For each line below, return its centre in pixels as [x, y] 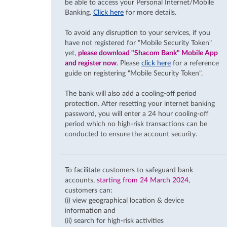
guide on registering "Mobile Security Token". [134, 73]
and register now [91, 63]
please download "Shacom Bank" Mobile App [148, 53]
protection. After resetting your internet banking [140, 104]
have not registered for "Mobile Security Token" [138, 43]
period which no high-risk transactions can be [136, 124]
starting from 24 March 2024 [143, 180]
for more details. [150, 13]
